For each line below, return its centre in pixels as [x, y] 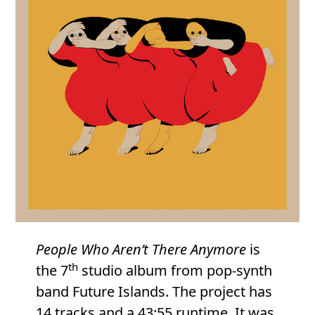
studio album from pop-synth [175, 271]
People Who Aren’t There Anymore [141, 250]
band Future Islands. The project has [154, 292]
